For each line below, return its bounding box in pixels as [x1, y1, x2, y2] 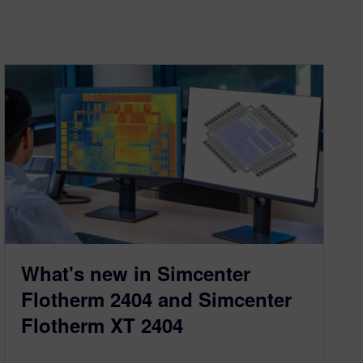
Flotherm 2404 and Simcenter [21, 285, 293, 314]
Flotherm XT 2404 [21, 311, 184, 340]
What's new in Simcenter [21, 259, 251, 288]
